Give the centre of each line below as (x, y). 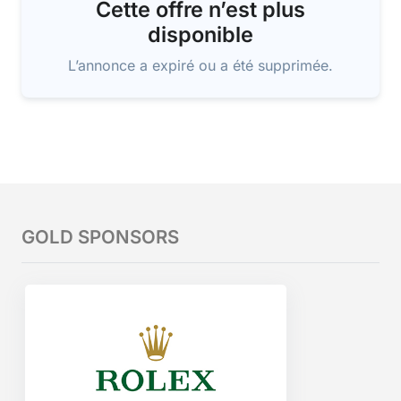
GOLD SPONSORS (100, 237)
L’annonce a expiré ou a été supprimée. (200, 65)
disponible (200, 34)
